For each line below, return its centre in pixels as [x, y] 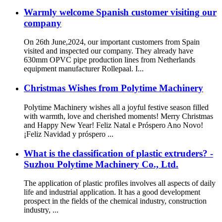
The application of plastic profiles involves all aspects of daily [120, 183]
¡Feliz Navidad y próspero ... [69, 134]
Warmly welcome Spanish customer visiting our [120, 12]
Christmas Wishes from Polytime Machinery [113, 88]
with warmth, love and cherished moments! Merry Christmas [118, 116]
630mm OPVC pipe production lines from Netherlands [110, 60]
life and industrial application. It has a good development [112, 192]
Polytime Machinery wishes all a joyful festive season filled [116, 107]
